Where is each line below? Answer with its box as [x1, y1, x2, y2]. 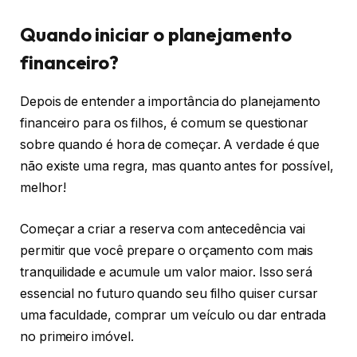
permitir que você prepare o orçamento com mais [20, 242, 314, 258]
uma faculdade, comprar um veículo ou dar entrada [20, 307, 327, 323]
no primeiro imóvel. [20, 328, 137, 344]
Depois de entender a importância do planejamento [20, 94, 321, 110]
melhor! [20, 180, 69, 196]
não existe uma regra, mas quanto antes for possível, [20, 159, 334, 175]
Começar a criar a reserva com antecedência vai [20, 221, 306, 237]
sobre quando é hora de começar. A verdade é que [20, 137, 320, 153]
